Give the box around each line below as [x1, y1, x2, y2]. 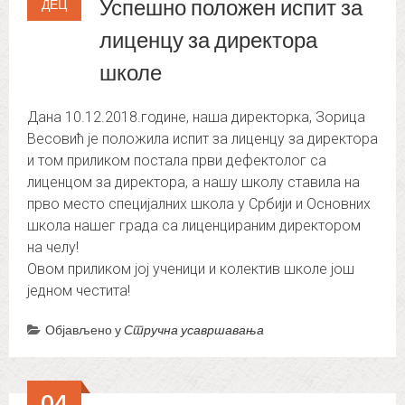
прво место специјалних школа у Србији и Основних [27, 195, 371, 213]
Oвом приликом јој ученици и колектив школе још [27, 260, 354, 278]
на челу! [27, 239, 79, 257]
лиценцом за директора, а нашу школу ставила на [27, 174, 360, 192]
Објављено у [45, 322, 124, 338]
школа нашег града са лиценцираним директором [27, 217, 361, 235]
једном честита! [27, 282, 130, 300]
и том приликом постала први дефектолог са [27, 152, 326, 170]
